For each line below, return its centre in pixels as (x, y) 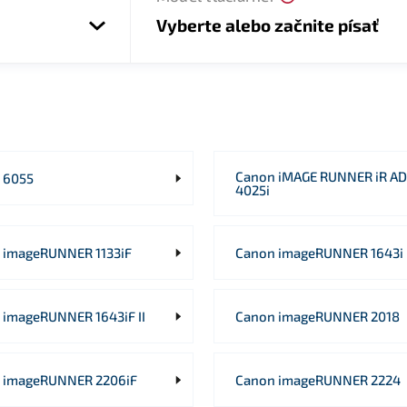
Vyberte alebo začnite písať (268, 25)
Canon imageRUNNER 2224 (318, 379)
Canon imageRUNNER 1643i (319, 252)
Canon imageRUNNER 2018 (318, 316)
